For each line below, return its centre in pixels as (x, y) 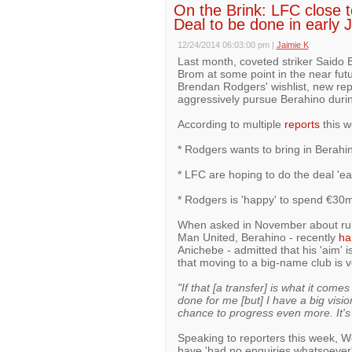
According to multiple (231, 124)
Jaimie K (292, 45)
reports (302, 124)
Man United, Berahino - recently (258, 237)
